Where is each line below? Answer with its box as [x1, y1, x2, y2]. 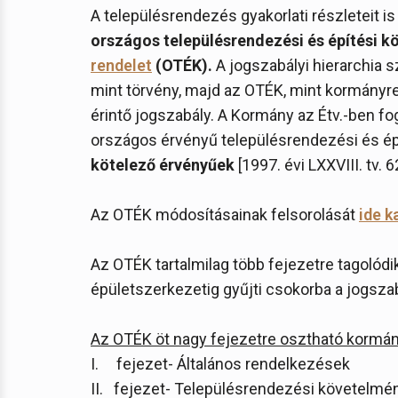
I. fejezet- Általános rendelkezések [91, 354, 350, 373]
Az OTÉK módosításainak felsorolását [91, 205, 359, 224]
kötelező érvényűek [91, 155, 235, 174]
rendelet [91, 56, 152, 75]
